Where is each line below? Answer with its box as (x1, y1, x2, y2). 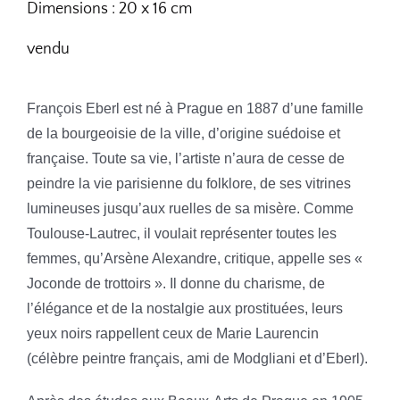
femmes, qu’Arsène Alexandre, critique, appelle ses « (26, 250, 362, 266)
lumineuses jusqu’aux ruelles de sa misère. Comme (26, 200, 354, 216)
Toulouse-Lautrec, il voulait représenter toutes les (26, 225, 337, 241)
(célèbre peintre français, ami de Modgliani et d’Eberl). (26, 350, 368, 366)
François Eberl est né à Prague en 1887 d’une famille (26, 100, 363, 116)
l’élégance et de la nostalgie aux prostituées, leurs (26, 300, 343, 316)
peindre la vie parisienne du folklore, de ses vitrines (26, 175, 351, 191)
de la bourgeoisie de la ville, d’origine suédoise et (26, 125, 340, 141)
